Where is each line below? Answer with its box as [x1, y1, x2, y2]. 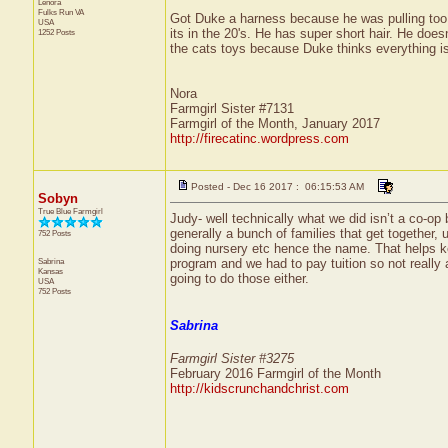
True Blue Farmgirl [37, 206, 103, 216]
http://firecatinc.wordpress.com [169, 131, 349, 146]
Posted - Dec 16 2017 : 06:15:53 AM [190, 181, 364, 192]
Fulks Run [37, 7, 75, 17]
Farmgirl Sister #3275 [169, 350, 294, 366]
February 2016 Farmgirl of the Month [169, 365, 381, 381]
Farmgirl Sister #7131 [169, 101, 294, 116]
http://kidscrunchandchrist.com [169, 380, 349, 396]
